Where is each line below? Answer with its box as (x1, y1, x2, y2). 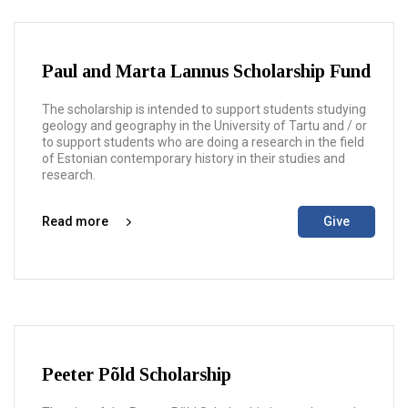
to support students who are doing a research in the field (42, 135, 364, 149)
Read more (42, 214, 108, 229)
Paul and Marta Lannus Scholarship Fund (42, 61, 371, 81)
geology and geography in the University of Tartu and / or (42, 118, 367, 133)
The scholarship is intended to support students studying (42, 102, 366, 117)
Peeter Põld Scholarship (42, 364, 231, 384)
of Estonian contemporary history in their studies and (42, 151, 345, 166)
